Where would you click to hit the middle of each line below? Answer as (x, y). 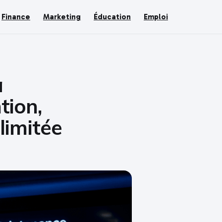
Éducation (112, 17)
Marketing (62, 17)
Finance (16, 17)
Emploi (156, 17)
